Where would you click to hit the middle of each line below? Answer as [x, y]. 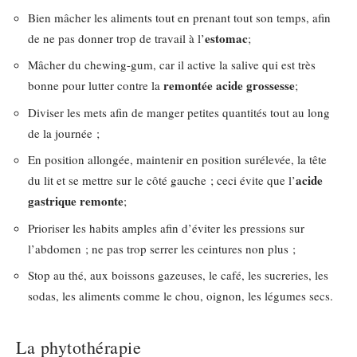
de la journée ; [64, 133]
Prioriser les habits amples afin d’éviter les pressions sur [166, 228]
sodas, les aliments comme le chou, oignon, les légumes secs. [180, 296]
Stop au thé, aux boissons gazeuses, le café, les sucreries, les [178, 275]
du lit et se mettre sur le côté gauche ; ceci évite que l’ [162, 180]
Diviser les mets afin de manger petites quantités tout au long [179, 112]
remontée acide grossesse [229, 85]
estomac [226, 38]
